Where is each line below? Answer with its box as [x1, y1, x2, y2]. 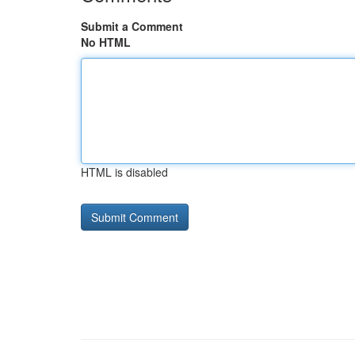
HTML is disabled [81, 164, 168, 180]
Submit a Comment [81, 18, 183, 34]
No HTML [81, 34, 131, 50]
